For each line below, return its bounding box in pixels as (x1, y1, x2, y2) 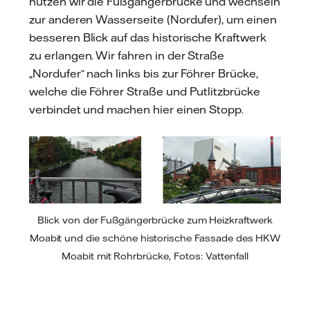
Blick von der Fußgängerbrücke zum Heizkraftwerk (37, 214, 273, 227)
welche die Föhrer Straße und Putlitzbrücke (29, 84, 260, 99)
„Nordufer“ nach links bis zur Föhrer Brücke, (29, 66, 258, 81)
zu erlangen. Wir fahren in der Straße (29, 48, 225, 63)
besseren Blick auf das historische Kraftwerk (29, 30, 266, 45)
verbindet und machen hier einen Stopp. (29, 102, 244, 117)
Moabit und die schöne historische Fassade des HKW (29, 232, 281, 245)
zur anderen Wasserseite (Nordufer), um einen (29, 12, 277, 27)
